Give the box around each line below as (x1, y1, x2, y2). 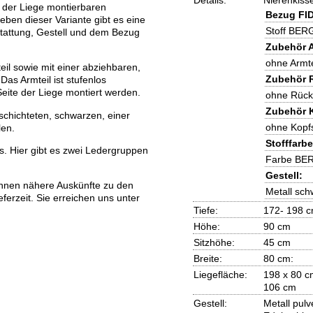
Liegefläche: (193, 269, 247, 281)
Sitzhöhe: (193, 237, 235, 249)
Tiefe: (193, 205, 218, 217)
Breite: (193, 253, 222, 265)
